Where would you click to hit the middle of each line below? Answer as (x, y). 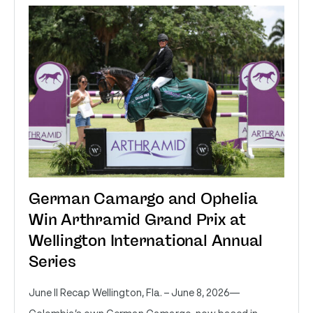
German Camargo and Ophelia (143, 199)
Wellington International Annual (146, 241)
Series (52, 262)
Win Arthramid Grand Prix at (138, 220)
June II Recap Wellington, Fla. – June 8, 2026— (134, 292)
